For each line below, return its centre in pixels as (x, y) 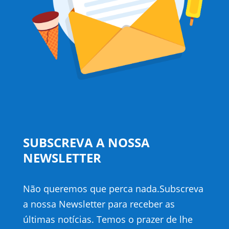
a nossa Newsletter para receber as (99, 204)
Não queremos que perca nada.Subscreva (113, 188)
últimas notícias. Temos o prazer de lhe (108, 219)
